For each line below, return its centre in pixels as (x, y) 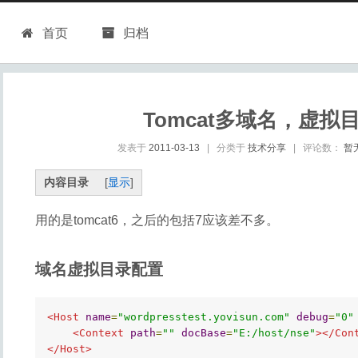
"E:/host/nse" (274, 333)
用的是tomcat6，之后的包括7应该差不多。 (157, 220)
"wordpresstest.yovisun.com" (204, 317)
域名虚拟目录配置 (99, 269)
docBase (204, 333)
